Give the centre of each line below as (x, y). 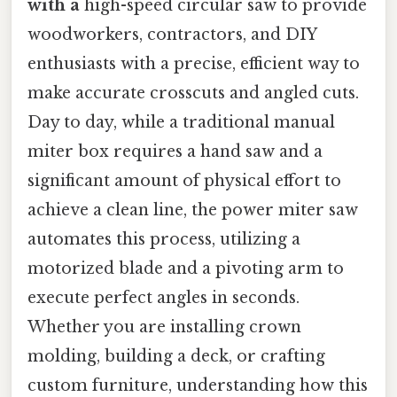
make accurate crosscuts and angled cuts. (193, 93)
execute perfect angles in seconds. (163, 297)
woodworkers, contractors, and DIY (172, 34)
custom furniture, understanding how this (198, 385)
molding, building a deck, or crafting (176, 356)
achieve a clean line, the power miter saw (193, 210)
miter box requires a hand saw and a (175, 151)
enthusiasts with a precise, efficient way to (194, 63)
